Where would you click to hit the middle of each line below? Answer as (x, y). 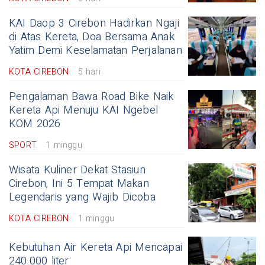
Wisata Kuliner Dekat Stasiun (77, 170)
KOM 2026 (35, 124)
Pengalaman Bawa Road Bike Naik (91, 97)
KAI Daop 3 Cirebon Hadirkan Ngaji (94, 24)
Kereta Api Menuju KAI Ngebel (83, 111)
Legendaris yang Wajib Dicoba (82, 198)
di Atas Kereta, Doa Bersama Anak (92, 37)
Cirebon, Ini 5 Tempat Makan (79, 184)
